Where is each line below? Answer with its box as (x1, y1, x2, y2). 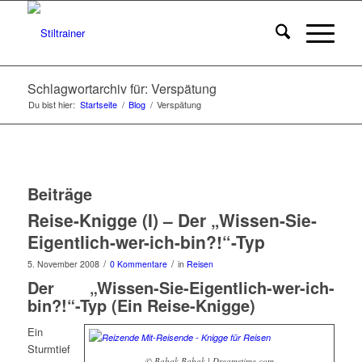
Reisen (186, 258, 213, 270)
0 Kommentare (109, 258, 167, 270)
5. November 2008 (27, 258, 99, 270)
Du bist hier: (27, 98, 75, 111)
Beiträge (27, 182, 92, 205)
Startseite (79, 98, 117, 111)
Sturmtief (27, 341, 70, 357)
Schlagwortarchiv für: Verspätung (27, 79, 217, 98)
